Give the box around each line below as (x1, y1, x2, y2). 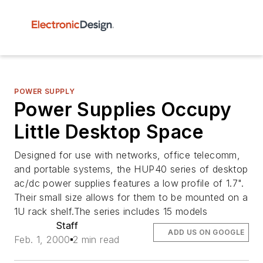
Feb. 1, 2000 (14, 234, 70, 245)
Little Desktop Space (14, 120, 203, 143)
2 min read (72, 234, 120, 245)
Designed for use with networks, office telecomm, (14, 149, 241, 161)
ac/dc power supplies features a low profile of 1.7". (14, 177, 244, 189)
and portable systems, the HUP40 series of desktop (14, 163, 248, 175)
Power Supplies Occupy (14, 98, 232, 121)
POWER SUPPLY (14, 87, 75, 96)
